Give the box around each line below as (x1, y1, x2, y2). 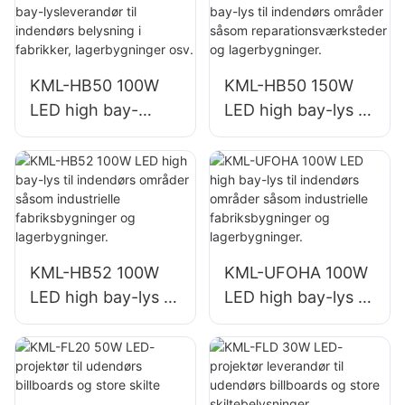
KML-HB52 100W (30, 262, 159, 282)
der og (223, 198, 274, 218)
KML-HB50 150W (223, 76, 353, 96)
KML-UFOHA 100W (223, 262, 368, 282)
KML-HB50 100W (30, 76, 159, 96)
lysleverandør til (30, 125, 151, 145)
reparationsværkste (223, 174, 375, 193)
